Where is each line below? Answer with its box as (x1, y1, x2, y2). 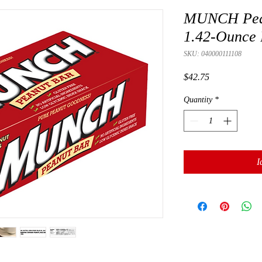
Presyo (209, 71, 234, 82)
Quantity (184, 95, 212, 105)
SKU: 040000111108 (184, 50, 242, 58)
